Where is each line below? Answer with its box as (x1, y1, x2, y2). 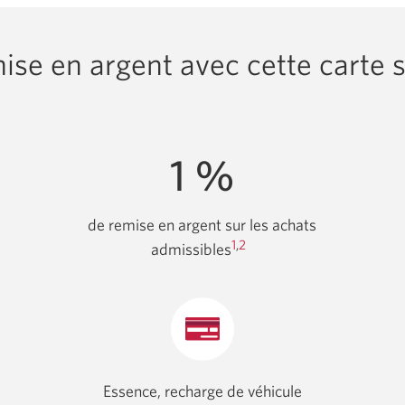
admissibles (151, 240, 232, 259)
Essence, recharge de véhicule (102, 381, 302, 401)
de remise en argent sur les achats (88, 215, 317, 235)
